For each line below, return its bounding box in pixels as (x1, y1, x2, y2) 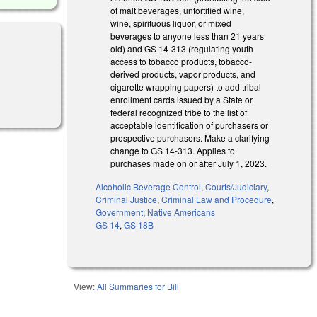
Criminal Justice (96, 192, 158, 205)
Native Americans (147, 205, 216, 218)
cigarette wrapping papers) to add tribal (110, 80, 262, 93)
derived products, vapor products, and (110, 67, 256, 80)
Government (96, 205, 144, 218)
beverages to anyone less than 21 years (110, 29, 265, 42)
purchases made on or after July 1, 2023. (110, 156, 267, 169)
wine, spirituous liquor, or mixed (110, 16, 232, 29)
